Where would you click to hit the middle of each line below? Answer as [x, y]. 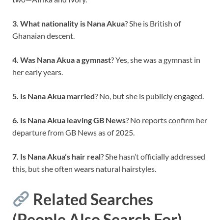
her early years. [38, 72]
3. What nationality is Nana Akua [69, 24]
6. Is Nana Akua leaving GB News [69, 120]
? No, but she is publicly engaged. [149, 96]
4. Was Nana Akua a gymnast [62, 60]
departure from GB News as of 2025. [73, 133]
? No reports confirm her [166, 120]
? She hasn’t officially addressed [153, 157]
